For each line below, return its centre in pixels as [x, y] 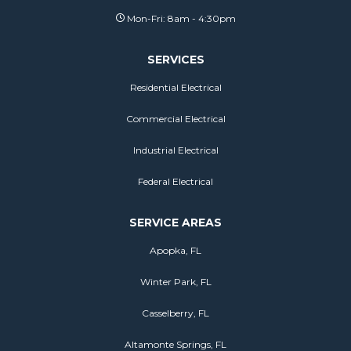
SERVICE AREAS [175, 222]
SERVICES [175, 59]
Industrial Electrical [175, 150]
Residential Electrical [175, 87]
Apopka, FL [175, 250]
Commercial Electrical [175, 118]
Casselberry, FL [175, 313]
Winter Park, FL [175, 281]
